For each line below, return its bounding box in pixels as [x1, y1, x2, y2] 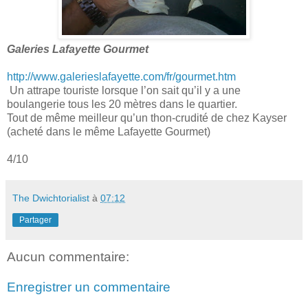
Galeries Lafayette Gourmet [7, 43, 148, 56]
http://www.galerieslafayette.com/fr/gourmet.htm [7, 71, 236, 83]
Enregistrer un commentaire [7, 279, 170, 294]
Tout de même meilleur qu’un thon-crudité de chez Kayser [7, 112, 287, 124]
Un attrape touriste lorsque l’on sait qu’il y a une [7, 85, 241, 97]
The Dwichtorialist [12, 192, 89, 204]
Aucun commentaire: [7, 250, 129, 265]
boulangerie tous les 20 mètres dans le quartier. [7, 98, 237, 111]
